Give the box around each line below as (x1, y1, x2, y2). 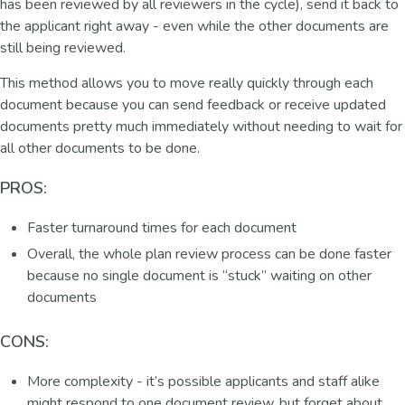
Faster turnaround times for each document (27, 217, 297, 238)
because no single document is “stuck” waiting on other (27, 265, 372, 286)
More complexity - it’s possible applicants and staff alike (27, 371, 380, 391)
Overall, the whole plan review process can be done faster (27, 243, 391, 264)
